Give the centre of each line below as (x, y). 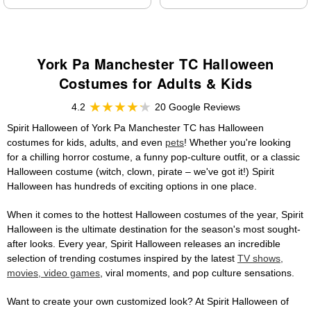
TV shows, (260, 259)
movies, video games (53, 273)
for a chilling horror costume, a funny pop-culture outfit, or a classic (153, 157)
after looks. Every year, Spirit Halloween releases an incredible (144, 244)
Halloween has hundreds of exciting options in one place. (132, 186)
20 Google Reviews (197, 107)
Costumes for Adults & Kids (155, 83)
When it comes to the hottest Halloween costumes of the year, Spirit (155, 215)
